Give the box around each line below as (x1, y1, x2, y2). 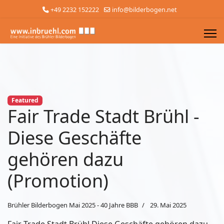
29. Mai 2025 (150, 200, 186, 210)
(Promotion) (7, 168, 108, 193)
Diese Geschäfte (7, 125, 141, 150)
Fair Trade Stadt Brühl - (7, 104, 199, 129)
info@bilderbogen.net (111, 5, 177, 14)
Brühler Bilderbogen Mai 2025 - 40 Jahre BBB (7, 200, 138, 210)
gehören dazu (7, 147, 123, 172)
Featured (11, 96, 38, 104)
